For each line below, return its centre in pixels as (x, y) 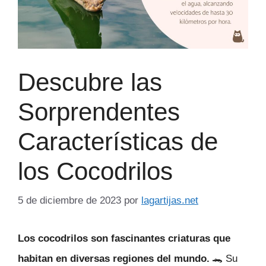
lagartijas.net (170, 200)
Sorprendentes (99, 112)
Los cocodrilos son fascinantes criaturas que (124, 238)
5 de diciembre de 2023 (69, 200)
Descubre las (90, 83)
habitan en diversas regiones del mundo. (114, 258)
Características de (118, 142)
